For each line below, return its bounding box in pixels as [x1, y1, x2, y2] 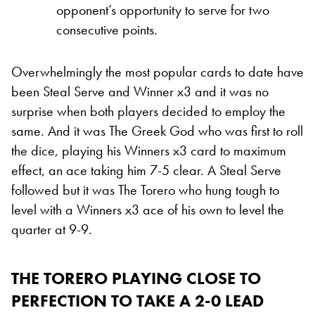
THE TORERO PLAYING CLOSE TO [11, 267, 261, 290]
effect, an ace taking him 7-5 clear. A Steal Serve [11, 161, 281, 180]
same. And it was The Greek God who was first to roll [11, 122, 303, 141]
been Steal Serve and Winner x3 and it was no [11, 82, 269, 101]
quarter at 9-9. [11, 220, 92, 239]
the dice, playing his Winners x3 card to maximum [11, 141, 286, 160]
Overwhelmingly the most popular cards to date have [11, 63, 304, 82]
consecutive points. [56, 20, 157, 39]
